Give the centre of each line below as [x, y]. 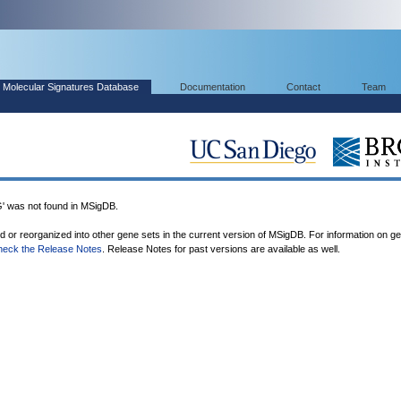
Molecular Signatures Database [71, 87]
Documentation [213, 87]
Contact [303, 87]
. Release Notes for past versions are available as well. [221, 249]
